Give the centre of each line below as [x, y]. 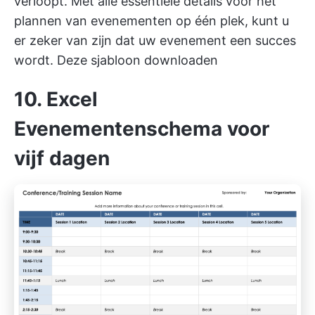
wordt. [36, 60]
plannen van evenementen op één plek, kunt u [152, 21]
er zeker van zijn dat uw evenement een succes [155, 41]
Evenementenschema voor [142, 129]
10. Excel [56, 99]
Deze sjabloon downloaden [137, 60]
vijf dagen [62, 159]
